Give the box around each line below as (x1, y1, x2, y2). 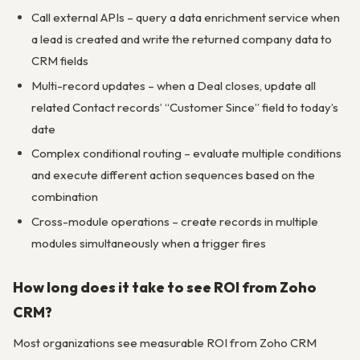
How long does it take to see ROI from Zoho (13, 278, 317, 297)
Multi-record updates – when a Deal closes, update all (31, 77, 316, 93)
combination (31, 189, 98, 205)
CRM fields (31, 52, 88, 68)
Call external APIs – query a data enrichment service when (31, 9, 340, 25)
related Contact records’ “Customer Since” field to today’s (31, 99, 338, 115)
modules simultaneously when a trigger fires (31, 235, 266, 252)
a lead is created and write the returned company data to (31, 31, 332, 47)
